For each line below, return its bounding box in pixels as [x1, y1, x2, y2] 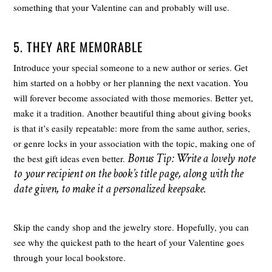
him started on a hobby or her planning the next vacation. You [13, 76, 249, 89]
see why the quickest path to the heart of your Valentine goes [13, 236, 245, 248]
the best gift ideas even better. [13, 152, 128, 165]
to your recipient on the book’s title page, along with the [13, 165, 243, 182]
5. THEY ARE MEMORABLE [13, 38, 143, 56]
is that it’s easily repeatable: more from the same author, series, [13, 121, 251, 134]
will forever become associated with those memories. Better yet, [13, 91, 254, 104]
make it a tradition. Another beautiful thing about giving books [13, 106, 252, 119]
